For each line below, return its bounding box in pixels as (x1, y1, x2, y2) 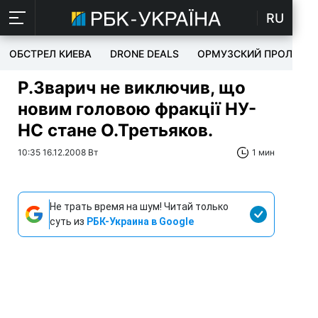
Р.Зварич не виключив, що (18, 77, 246, 98)
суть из (50, 216, 87, 227)
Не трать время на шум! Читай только (50, 201, 229, 212)
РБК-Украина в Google (87, 216, 194, 227)
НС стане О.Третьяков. (18, 120, 213, 141)
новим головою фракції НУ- (18, 99, 256, 119)
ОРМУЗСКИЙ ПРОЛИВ (197, 48, 306, 60)
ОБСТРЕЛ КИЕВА (9, 48, 92, 60)
